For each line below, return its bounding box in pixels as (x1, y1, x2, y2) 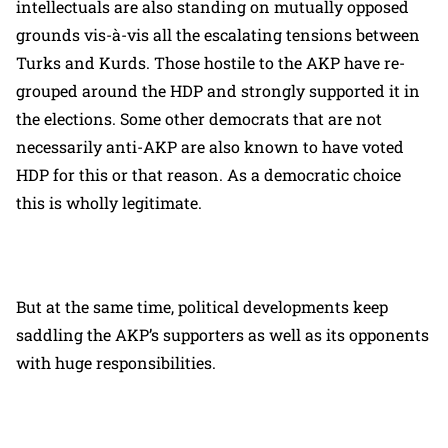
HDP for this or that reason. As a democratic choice (16, 163, 401, 185)
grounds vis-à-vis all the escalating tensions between (16, 23, 420, 45)
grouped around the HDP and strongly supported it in (16, 79, 420, 101)
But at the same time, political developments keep (16, 295, 388, 317)
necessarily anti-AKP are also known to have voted (16, 135, 404, 157)
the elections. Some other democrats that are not (16, 107, 382, 129)
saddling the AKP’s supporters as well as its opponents (16, 323, 429, 345)
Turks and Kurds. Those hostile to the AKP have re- (16, 51, 405, 73)
